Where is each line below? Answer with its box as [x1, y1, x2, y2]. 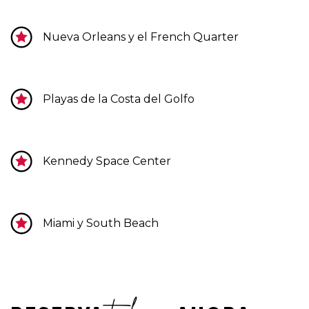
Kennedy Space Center [43, 154, 171, 168]
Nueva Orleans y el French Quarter [43, 30, 239, 44]
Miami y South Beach [43, 217, 159, 230]
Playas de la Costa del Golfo [43, 92, 195, 106]
